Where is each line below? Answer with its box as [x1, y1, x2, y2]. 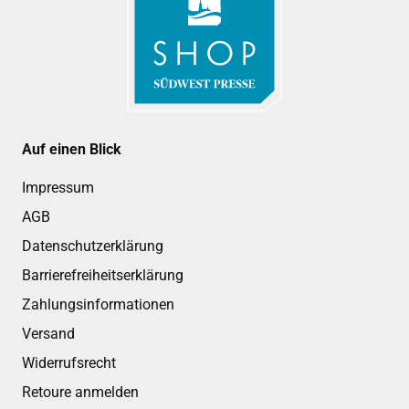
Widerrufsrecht [22, 353, 116, 372]
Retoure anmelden [22, 383, 139, 401]
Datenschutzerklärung [22, 236, 163, 255]
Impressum [22, 178, 94, 196]
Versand [22, 324, 75, 342]
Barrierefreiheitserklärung [22, 266, 184, 284]
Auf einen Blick [22, 140, 121, 158]
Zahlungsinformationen [22, 295, 174, 313]
